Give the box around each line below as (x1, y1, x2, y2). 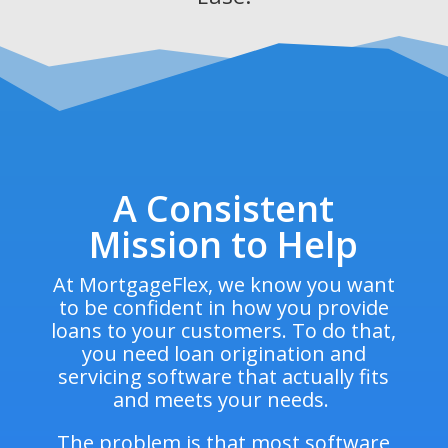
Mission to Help (89, 219, 359, 269)
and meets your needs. (113, 385, 335, 413)
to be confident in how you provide (58, 293, 389, 321)
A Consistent (113, 183, 335, 233)
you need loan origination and (81, 339, 366, 367)
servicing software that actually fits (58, 362, 390, 390)
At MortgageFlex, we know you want (52, 270, 395, 298)
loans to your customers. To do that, (51, 316, 397, 344)
